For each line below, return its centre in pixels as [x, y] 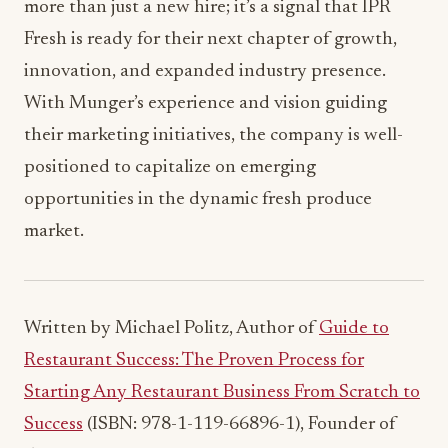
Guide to [354, 328]
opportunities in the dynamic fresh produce [198, 199]
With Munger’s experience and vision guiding [205, 103]
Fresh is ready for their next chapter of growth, [210, 39]
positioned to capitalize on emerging [170, 167]
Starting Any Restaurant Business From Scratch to [222, 392]
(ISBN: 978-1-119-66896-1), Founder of [239, 424]
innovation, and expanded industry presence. [205, 71]
